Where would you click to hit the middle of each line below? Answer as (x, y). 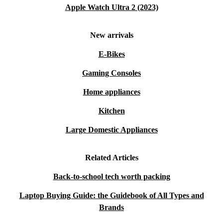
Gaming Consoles (111, 73)
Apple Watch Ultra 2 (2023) (111, 7)
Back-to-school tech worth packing (111, 176)
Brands (111, 207)
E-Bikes (111, 54)
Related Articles (111, 158)
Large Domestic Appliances (111, 130)
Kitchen (111, 111)
